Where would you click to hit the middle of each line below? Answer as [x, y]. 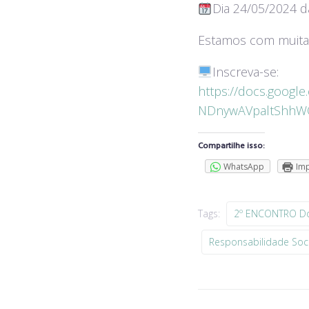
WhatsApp [244, 167]
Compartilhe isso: [231, 146]
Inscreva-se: [245, 72]
